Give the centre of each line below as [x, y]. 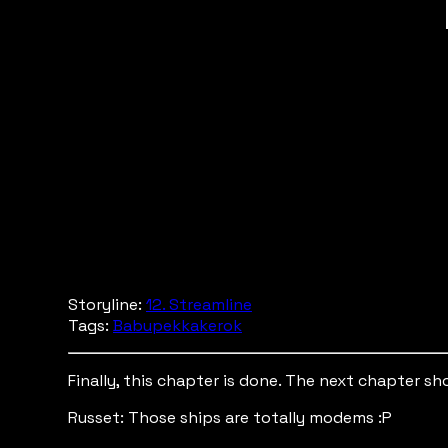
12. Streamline [199, 304]
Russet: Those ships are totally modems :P [230, 417]
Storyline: [107, 304]
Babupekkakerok [177, 325]
